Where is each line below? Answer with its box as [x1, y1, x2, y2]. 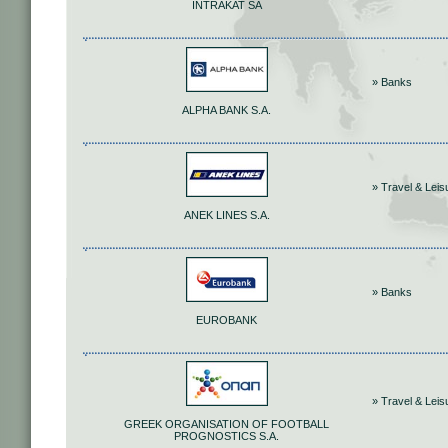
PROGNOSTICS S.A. [174, 430, 279, 443]
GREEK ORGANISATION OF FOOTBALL [124, 418, 329, 431]
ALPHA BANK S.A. [182, 104, 271, 117]
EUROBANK [196, 314, 257, 327]
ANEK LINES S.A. [183, 209, 270, 222]
